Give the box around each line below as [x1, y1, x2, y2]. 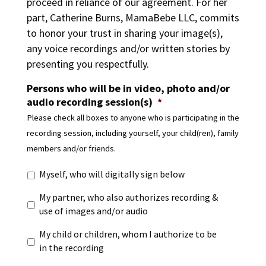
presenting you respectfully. [26, 57, 149, 71]
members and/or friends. [26, 143, 116, 154]
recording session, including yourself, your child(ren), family [26, 128, 239, 138]
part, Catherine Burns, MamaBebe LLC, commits [26, 11, 239, 24]
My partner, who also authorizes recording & [39, 192, 218, 204]
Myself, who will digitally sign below [39, 169, 185, 180]
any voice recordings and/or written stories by [26, 42, 230, 55]
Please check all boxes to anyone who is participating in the [26, 112, 239, 123]
